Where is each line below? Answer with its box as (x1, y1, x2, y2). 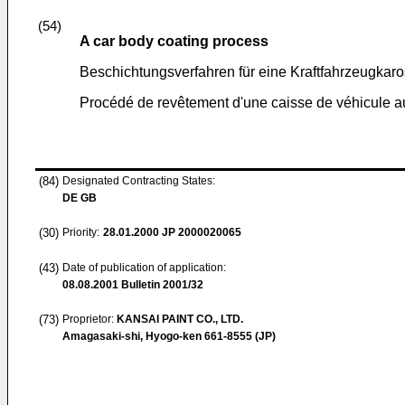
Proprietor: (62, 313, 117, 325)
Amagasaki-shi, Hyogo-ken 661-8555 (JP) (62, 330, 276, 343)
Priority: (62, 226, 99, 239)
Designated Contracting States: (62, 174, 215, 187)
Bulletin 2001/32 (118, 278, 203, 291)
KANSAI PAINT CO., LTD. (117, 313, 243, 325)
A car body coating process (80, 33, 268, 49)
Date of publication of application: (62, 261, 226, 274)
